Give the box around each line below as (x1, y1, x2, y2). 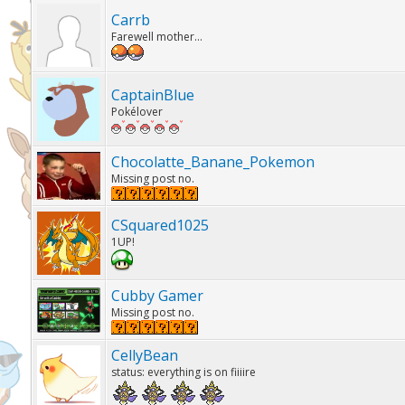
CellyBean (110, 345, 178, 365)
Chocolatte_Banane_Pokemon (110, 152, 315, 172)
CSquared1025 (110, 215, 209, 235)
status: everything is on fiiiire (110, 364, 256, 380)
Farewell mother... (110, 29, 202, 44)
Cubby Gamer (110, 286, 203, 306)
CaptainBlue (110, 85, 194, 105)
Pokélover (110, 104, 163, 119)
